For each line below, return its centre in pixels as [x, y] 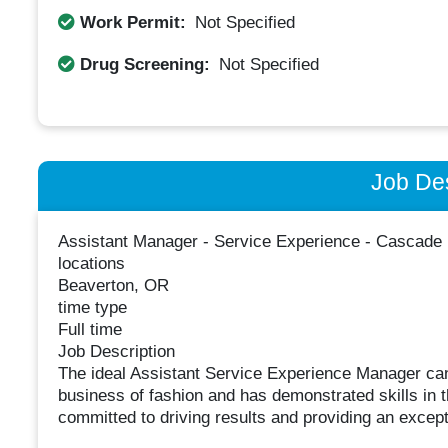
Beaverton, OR [113, 286]
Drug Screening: [144, 64]
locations [91, 264]
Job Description [116, 352]
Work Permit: [132, 22]
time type [92, 308]
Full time [89, 330]
